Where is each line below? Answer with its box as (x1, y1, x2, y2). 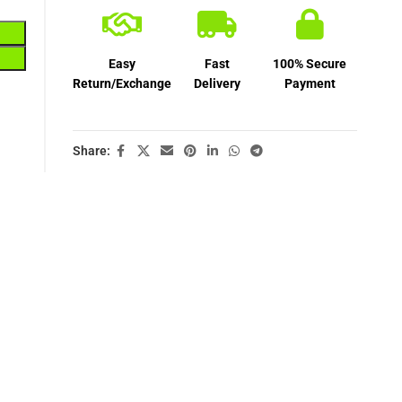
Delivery (193, 75, 240, 91)
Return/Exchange (72, 75, 171, 91)
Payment (284, 75, 336, 91)
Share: (72, 144, 110, 159)
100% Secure (273, 56, 347, 71)
